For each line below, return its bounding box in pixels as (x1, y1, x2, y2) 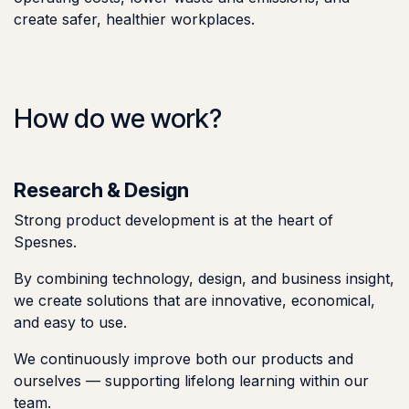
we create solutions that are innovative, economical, (14, 291, 375, 310)
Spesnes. (14, 233, 77, 252)
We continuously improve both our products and (14, 350, 353, 369)
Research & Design (14, 178, 189, 203)
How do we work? (14, 102, 222, 135)
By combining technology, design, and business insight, (14, 269, 394, 288)
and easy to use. (14, 313, 127, 332)
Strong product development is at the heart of (14, 211, 333, 230)
